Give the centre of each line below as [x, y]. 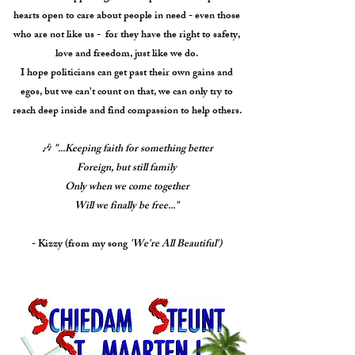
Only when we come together [127, 188]
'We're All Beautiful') [176, 245]
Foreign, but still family [127, 169]
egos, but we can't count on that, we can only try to [127, 93]
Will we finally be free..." [127, 207]
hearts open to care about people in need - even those [127, 17]
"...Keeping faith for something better [133, 150]
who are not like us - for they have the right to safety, [127, 36]
